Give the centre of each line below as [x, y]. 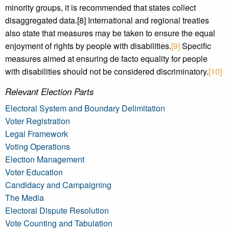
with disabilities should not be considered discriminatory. [107, 71]
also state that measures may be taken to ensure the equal [110, 33]
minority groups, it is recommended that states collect [100, 7]
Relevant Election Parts [50, 91]
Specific [196, 46]
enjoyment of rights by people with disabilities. [88, 46]
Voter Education [34, 172]
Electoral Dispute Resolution [57, 210]
